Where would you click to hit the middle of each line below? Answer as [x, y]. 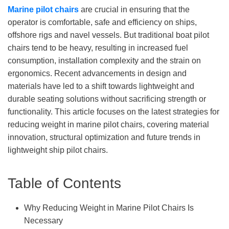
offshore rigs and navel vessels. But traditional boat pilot [108, 35]
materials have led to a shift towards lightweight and [101, 86]
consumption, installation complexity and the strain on [104, 61]
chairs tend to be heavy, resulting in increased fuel [98, 48]
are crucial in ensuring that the [134, 10]
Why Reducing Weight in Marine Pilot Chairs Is [109, 208]
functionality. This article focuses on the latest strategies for [113, 112]
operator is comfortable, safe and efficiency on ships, [102, 22]
